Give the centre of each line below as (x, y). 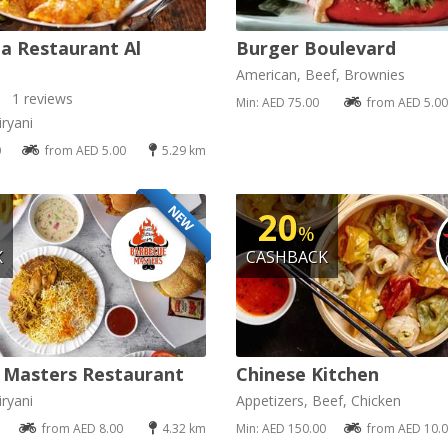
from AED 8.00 (82, 428)
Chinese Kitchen (307, 373)
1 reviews (42, 99)
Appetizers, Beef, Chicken (318, 400)
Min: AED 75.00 (277, 103)
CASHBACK (286, 257)
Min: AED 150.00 (280, 428)
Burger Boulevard (315, 48)
